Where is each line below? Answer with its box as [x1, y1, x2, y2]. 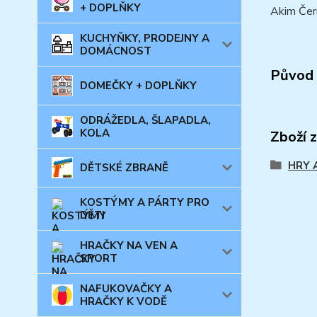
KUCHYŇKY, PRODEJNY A [80, 31, 209, 45]
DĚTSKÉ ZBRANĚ [80, 161, 168, 175]
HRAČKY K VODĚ [80, 294, 167, 309]
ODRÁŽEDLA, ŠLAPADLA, [80, 113, 211, 127]
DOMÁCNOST [80, 44, 151, 58]
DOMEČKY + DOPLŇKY [80, 79, 197, 93]
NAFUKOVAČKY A [80, 282, 172, 296]
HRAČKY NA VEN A [80, 238, 178, 253]
